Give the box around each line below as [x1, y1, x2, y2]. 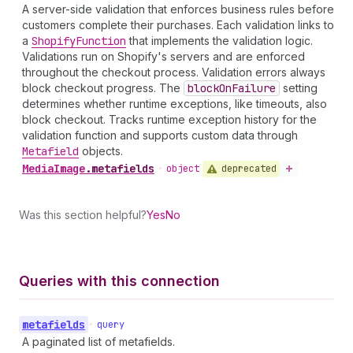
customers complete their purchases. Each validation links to [22, 18, 334, 32]
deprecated [221, 162, 277, 175]
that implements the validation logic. [126, 34, 313, 47]
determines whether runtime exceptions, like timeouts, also [22, 97, 327, 110]
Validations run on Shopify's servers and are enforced [22, 50, 305, 63]
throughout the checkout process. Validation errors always [22, 65, 325, 79]
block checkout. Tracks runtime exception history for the [22, 113, 317, 126]
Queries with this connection [19, 272, 220, 289]
